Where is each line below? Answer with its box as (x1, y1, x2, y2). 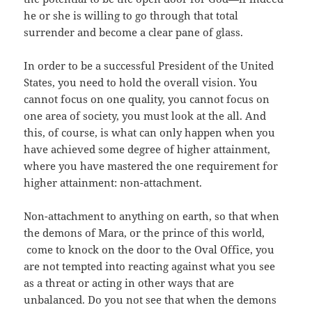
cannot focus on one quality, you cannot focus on (24, 92, 270, 107)
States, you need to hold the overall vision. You (24, 75, 258, 90)
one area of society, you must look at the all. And (24, 109, 267, 123)
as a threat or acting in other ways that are (24, 276, 235, 290)
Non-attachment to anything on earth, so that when (24, 209, 280, 224)
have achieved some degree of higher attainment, (24, 142, 271, 157)
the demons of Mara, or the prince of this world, (24, 226, 265, 240)
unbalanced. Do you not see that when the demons (24, 292, 277, 307)
